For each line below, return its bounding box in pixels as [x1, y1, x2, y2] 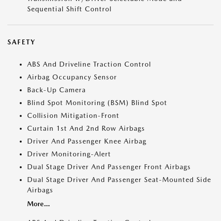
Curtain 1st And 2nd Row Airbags [27, 124, 145, 133]
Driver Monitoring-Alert [27, 150, 111, 158]
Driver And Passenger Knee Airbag [27, 137, 147, 146]
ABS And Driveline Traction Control [27, 60, 151, 69]
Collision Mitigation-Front [27, 111, 119, 120]
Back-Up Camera [27, 86, 86, 94]
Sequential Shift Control [27, 5, 111, 13]
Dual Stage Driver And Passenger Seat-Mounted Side [27, 176, 211, 184]
